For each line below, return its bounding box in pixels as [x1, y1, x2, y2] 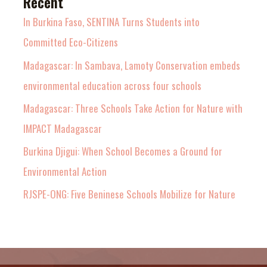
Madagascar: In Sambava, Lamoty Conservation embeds [23, 57, 241, 73]
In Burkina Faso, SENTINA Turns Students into [23, 14, 200, 30]
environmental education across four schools [23, 77, 202, 93]
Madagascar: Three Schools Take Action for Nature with [23, 100, 243, 116]
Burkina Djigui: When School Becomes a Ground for [23, 144, 223, 159]
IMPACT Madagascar [23, 120, 103, 136]
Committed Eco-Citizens [23, 35, 119, 50]
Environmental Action [23, 164, 107, 179]
